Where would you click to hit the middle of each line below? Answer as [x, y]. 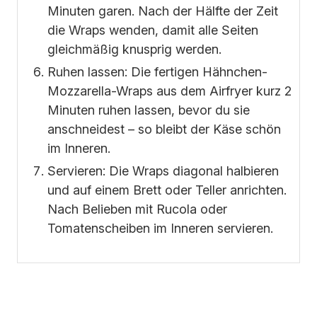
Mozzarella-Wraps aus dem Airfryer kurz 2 [169, 91]
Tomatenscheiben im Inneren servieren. [160, 229]
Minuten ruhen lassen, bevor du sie [149, 110]
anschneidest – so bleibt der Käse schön [164, 129]
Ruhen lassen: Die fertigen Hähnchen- [157, 72]
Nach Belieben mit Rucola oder [137, 209]
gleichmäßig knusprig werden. [134, 50]
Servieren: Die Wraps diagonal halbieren [163, 171]
